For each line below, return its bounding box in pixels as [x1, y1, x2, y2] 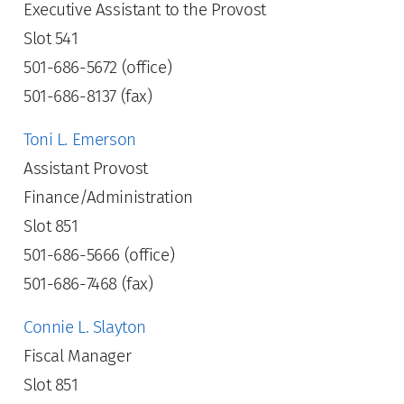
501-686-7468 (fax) [23, 273, 153, 294]
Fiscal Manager [23, 345, 132, 366]
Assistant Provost [23, 158, 148, 179]
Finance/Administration [23, 187, 193, 207]
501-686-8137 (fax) [23, 86, 152, 106]
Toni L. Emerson [23, 129, 136, 150]
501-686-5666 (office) [23, 244, 175, 265]
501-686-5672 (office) [23, 57, 172, 78]
